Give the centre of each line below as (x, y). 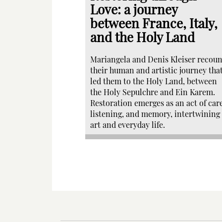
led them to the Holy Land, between (154, 81)
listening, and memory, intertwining (155, 114)
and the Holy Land (142, 37)
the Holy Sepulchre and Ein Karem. (153, 92)
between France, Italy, (154, 23)
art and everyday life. (128, 125)
